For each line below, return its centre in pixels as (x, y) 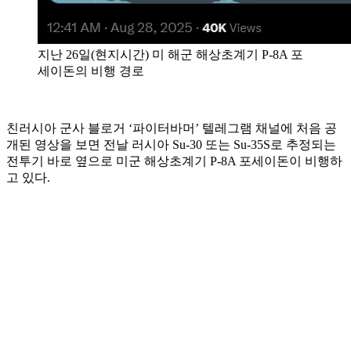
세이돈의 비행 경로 (91, 71)
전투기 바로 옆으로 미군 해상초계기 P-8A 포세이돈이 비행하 (174, 161)
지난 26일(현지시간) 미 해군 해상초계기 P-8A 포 (170, 54)
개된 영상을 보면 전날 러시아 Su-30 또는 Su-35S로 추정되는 (171, 144)
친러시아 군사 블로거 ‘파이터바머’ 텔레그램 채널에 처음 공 (172, 128)
